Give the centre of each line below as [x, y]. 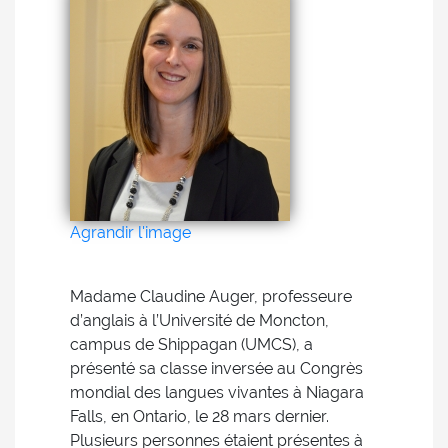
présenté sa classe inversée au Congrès [216, 368]
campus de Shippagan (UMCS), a [191, 344]
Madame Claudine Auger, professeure [211, 296]
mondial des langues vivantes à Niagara [217, 392]
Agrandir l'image [130, 232]
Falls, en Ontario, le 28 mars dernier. [199, 416]
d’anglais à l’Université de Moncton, [199, 320]
